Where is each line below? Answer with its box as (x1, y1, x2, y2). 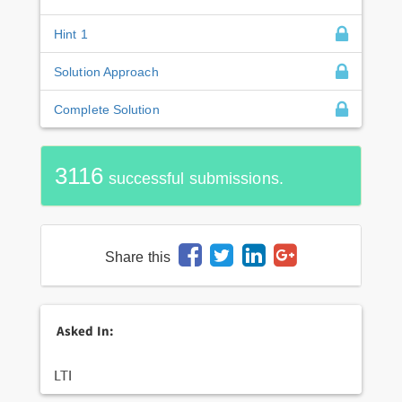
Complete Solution (54, 101, 160, 117)
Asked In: (57, 321, 114, 339)
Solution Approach (54, 64, 159, 79)
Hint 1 (54, 26, 88, 41)
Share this (105, 249, 171, 265)
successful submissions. (103, 169, 284, 188)
